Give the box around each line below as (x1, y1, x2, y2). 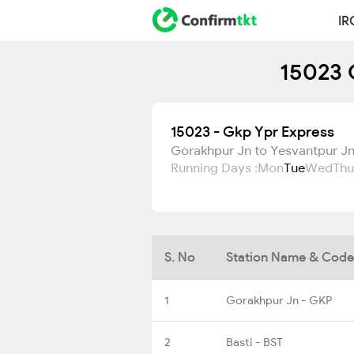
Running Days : (171, 160, 258, 175)
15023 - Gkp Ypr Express (171, 122, 334, 141)
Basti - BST (226, 334, 283, 349)
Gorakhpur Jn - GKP (226, 292, 332, 307)
